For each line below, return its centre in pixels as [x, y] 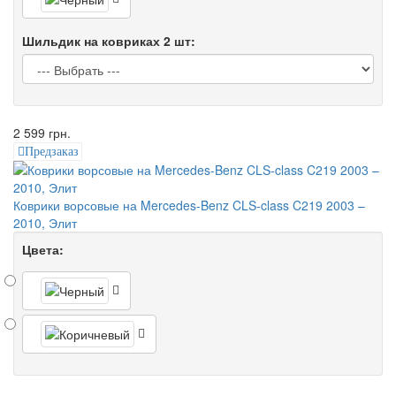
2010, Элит [45, 223]
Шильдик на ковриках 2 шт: [109, 40]
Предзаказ [51, 151]
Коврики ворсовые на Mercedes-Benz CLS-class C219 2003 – [189, 206]
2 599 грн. [42, 132]
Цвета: [43, 250]
